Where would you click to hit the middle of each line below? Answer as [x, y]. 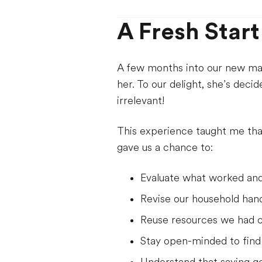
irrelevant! [141, 101]
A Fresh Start [188, 32]
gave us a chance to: [165, 147]
